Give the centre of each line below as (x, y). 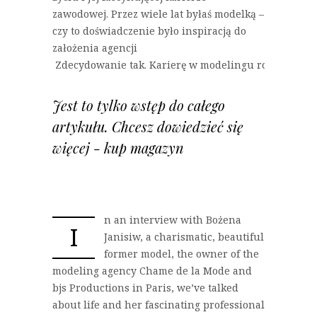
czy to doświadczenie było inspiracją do (149, 30)
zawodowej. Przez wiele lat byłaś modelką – (158, 13)
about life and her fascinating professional (158, 304)
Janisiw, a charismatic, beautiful (184, 236)
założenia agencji (95, 47)
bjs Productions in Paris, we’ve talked (145, 287)
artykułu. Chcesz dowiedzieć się (148, 126)
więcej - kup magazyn (118, 147)
